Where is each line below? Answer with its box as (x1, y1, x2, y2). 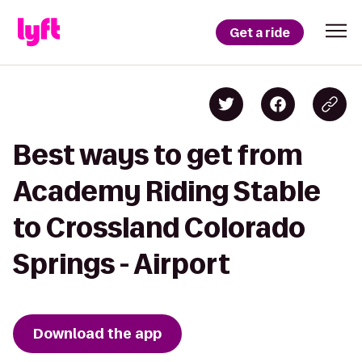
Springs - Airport (13, 249, 230, 279)
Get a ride (229, 23, 290, 41)
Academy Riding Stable (13, 176, 321, 206)
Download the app (33, 324, 162, 343)
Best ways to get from (13, 140, 303, 170)
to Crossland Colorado (13, 213, 305, 242)
